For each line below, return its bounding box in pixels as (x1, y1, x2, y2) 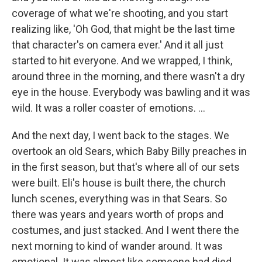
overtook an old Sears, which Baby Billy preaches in (12, 145, 247, 157)
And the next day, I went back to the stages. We (12, 129, 229, 142)
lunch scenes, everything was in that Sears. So (12, 192, 227, 205)
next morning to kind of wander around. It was (12, 240, 223, 252)
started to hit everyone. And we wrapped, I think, (12, 54, 232, 67)
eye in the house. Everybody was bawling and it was (12, 86, 250, 98)
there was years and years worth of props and (12, 208, 223, 220)
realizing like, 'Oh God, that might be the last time (12, 23, 235, 35)
